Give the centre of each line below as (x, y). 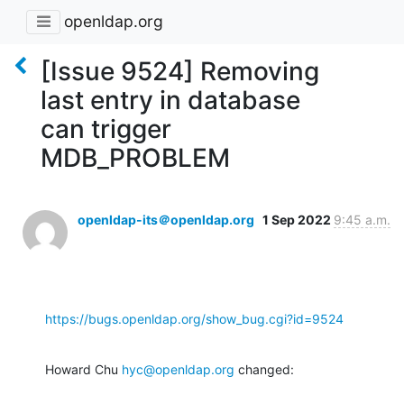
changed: (264, 369)
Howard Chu (83, 369)
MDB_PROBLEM (135, 157)
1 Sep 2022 (298, 219)
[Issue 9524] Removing (180, 71)
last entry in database (170, 100)
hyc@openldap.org (178, 369)
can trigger (106, 129)
